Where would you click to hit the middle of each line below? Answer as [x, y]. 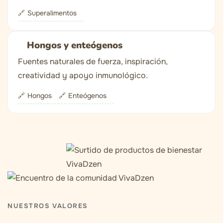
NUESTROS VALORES [48, 206]
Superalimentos [52, 13]
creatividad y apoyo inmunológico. [83, 76]
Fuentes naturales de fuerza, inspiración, [93, 62]
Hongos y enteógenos [75, 46]
